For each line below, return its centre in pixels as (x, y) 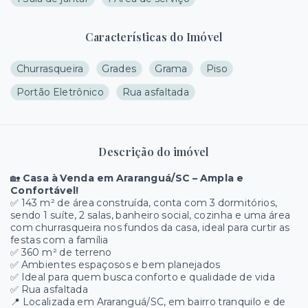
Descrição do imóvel (154, 152)
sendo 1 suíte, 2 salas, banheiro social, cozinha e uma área (151, 215)
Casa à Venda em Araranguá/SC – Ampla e (133, 178)
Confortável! (45, 190)
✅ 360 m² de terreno (61, 252)
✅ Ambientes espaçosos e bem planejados (115, 265)
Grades (119, 69)
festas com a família (59, 240)
